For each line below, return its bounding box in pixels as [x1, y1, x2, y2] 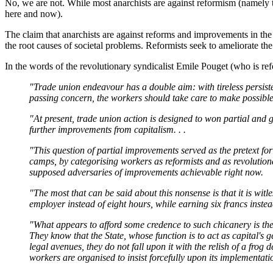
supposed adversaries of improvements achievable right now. [29, 167, 263, 178]
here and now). [5, 9, 63, 19]
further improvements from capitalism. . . [29, 124, 186, 135]
